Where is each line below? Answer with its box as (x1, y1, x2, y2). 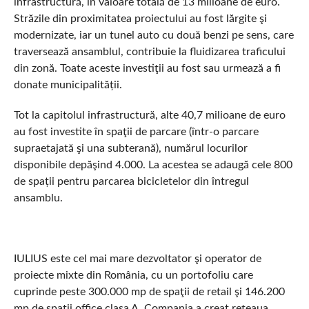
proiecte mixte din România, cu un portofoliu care (13, 270, 253, 281)
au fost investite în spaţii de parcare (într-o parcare (13, 126, 259, 137)
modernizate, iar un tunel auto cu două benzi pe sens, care (13, 30, 294, 41)
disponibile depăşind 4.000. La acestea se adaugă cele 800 (13, 159, 292, 170)
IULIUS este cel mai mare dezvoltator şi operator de (13, 253, 261, 264)
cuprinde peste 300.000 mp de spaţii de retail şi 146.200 (13, 286, 285, 297)
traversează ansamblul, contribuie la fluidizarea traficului (13, 46, 286, 57)
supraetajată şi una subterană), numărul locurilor (13, 143, 248, 154)
